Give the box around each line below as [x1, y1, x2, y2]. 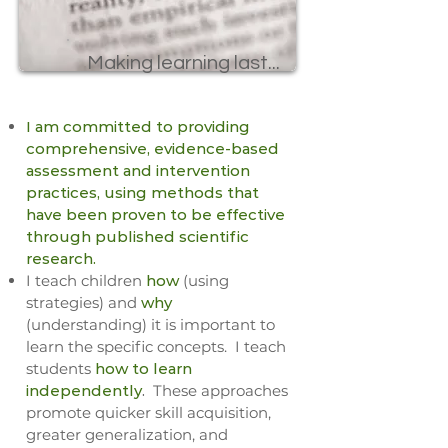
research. [26, 249, 96, 268]
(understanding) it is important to [26, 315, 275, 334]
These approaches [145, 381, 288, 400]
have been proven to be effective [26, 205, 285, 224]
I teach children [26, 271, 146, 290]
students [26, 359, 95, 378]
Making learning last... [87, 53, 280, 73]
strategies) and [26, 293, 141, 312]
